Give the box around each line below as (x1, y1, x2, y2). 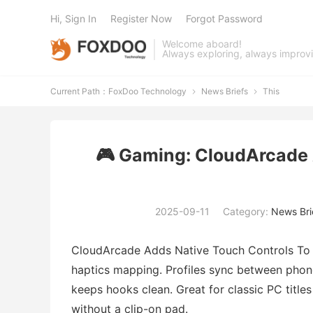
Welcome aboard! (162, 38, 242, 50)
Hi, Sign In (50, 13, 96, 24)
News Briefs (201, 86, 248, 96)
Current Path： (50, 86, 108, 96)
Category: (223, 205, 271, 217)
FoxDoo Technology (108, 86, 187, 96)
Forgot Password (186, 13, 263, 24)
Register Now (110, 13, 172, 24)
